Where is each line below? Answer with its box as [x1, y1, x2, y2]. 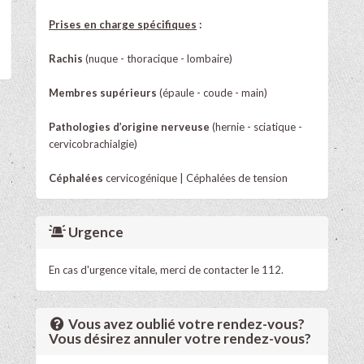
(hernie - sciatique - [210, 119, 302, 133]
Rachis [49, 51, 83, 65]
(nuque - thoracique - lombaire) [83, 51, 232, 65]
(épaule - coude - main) [157, 85, 267, 99]
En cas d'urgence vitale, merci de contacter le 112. [49, 262, 284, 276]
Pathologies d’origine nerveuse [49, 119, 210, 133]
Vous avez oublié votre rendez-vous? [66, 314, 305, 332]
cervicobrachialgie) [49, 136, 137, 150]
